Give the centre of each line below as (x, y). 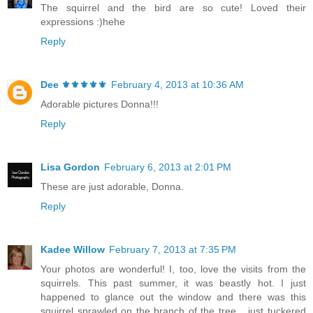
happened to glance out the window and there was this (173, 297)
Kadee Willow (73, 249)
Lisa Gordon (70, 167)
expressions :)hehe (83, 21)
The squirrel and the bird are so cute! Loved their (173, 7)
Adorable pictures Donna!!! (100, 104)
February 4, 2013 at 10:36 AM (177, 84)
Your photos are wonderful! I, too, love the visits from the (173, 269)
